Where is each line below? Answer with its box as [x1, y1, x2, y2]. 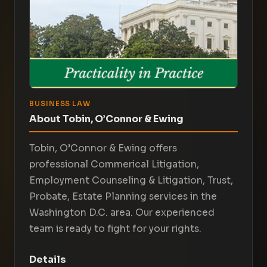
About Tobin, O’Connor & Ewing [29, 113, 184, 125]
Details [29, 253, 66, 266]
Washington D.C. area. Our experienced [29, 207, 215, 219]
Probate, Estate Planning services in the [29, 191, 217, 203]
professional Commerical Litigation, [29, 159, 199, 170]
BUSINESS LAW [29, 100, 91, 108]
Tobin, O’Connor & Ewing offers [29, 142, 177, 154]
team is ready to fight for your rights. [29, 223, 201, 235]
